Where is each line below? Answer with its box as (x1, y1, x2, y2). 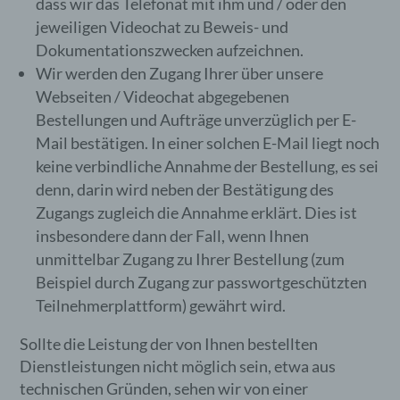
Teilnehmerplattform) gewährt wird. (36, 296, 287, 315)
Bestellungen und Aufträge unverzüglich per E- (36, 110, 357, 129)
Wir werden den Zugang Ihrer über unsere (36, 63, 324, 83)
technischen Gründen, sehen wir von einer (20, 379, 309, 398)
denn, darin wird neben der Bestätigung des (36, 179, 335, 199)
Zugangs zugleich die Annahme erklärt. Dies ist (36, 203, 358, 222)
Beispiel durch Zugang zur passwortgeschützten (36, 272, 368, 292)
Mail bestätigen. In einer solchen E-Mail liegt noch (36, 133, 380, 153)
